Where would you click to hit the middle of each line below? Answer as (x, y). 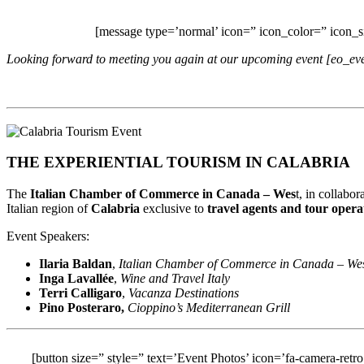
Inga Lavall (71, 278)
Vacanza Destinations (184, 292)
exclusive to (173, 208)
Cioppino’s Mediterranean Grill (209, 307)
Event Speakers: (48, 236)
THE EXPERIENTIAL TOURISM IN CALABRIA (178, 162)
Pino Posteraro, (82, 307)
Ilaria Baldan (76, 263)
